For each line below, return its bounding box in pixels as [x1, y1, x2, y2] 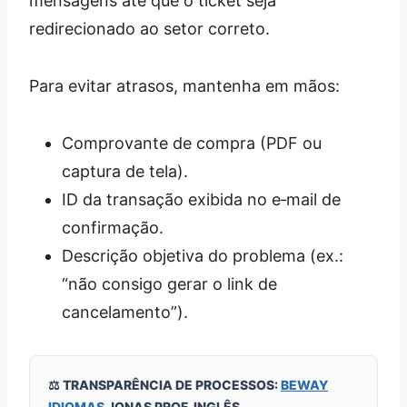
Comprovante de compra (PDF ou [62, 133, 322, 153]
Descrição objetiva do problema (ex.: [62, 245, 343, 265]
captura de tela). [62, 161, 188, 181]
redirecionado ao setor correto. [29, 18, 270, 38]
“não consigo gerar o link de [62, 273, 277, 293]
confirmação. [62, 217, 164, 237]
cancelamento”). [62, 302, 188, 322]
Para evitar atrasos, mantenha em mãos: [29, 75, 340, 95]
